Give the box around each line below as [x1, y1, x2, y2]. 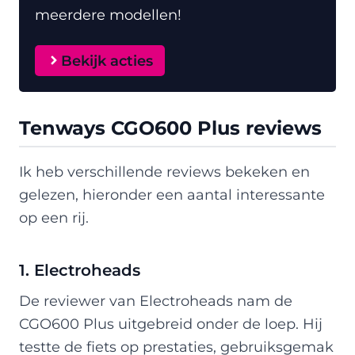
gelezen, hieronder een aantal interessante [19, 185, 325, 203]
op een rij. [19, 208, 89, 226]
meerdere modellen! [35, 6, 181, 23]
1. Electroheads [19, 260, 140, 280]
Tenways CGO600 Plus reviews [19, 116, 322, 139]
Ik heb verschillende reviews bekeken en [19, 162, 310, 180]
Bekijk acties [60, 52, 153, 69]
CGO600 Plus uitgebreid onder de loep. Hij [19, 315, 323, 332]
